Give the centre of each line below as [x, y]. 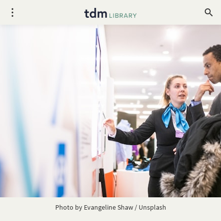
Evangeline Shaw [108, 207]
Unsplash [152, 207]
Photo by [69, 207]
